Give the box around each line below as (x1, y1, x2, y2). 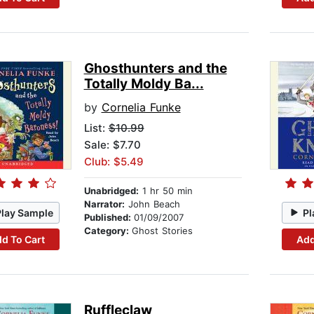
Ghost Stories (131, 225, 193, 237)
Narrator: (83, 198, 125, 210)
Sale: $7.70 (83, 138, 141, 152)
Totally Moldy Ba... (83, 76, 204, 93)
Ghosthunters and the (83, 60, 227, 77)
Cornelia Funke (101, 100, 181, 115)
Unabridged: (83, 185, 139, 197)
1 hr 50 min (138, 185, 193, 197)
